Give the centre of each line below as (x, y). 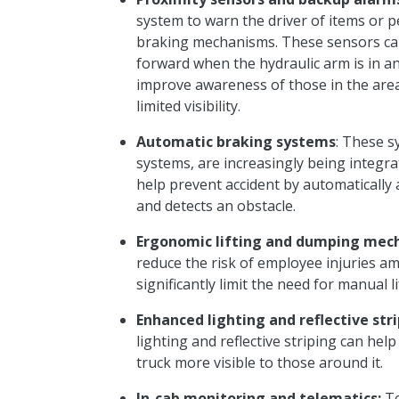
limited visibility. (188, 106)
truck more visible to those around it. (259, 363)
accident (252, 185)
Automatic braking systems (236, 142)
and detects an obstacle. (217, 206)
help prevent (180, 185)
